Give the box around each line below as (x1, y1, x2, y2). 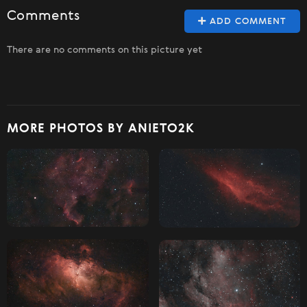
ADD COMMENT (206, 17, 286, 27)
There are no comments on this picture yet (7, 45, 202, 56)
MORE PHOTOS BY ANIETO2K (7, 123, 195, 136)
